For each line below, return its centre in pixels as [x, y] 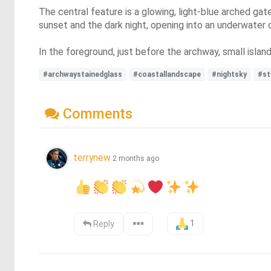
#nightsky [229, 75]
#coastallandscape [167, 75]
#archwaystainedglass [83, 75]
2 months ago [136, 158]
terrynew [92, 157]
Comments [96, 114]
